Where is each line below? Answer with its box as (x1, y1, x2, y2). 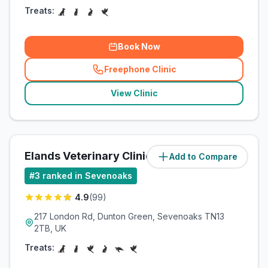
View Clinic (110, 88, 158, 98)
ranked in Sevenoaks (42, 170, 132, 181)
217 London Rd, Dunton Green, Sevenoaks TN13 (34, 211, 224, 221)
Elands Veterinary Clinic (25, 150, 152, 162)
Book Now (117, 41, 160, 51)
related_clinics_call (136, 69, 220, 80)
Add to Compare (169, 151, 237, 162)
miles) (218, 151, 243, 162)
